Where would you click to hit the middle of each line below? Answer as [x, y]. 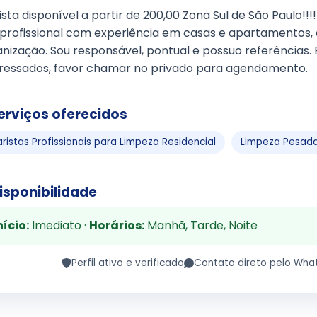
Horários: [116, 226]
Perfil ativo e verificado [127, 263]
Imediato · [59, 226]
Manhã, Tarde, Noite [201, 226]
